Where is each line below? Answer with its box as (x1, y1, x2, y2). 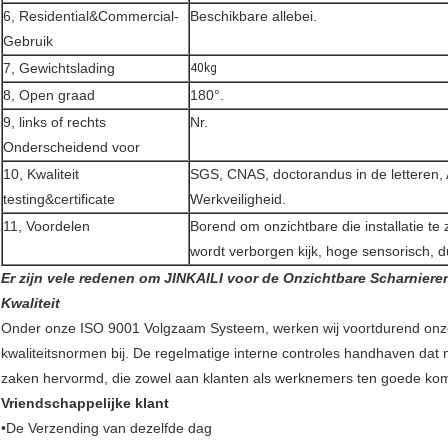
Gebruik (3, 33, 53, 50)
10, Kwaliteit (3, 166, 79, 183)
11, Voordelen (3, 218, 90, 235)
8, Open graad (3, 87, 95, 104)
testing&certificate (3, 191, 115, 208)
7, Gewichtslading (3, 60, 115, 77)
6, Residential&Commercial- (3, 8, 179, 25)
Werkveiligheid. (190, 191, 286, 208)
